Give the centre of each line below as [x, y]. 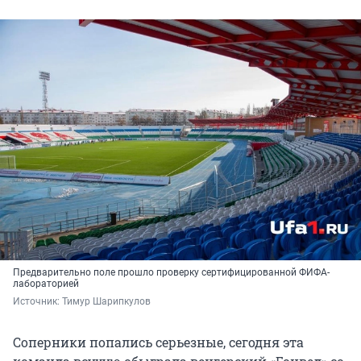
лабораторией [47, 284]
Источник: [37, 302]
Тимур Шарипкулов [106, 302]
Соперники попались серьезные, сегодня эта [158, 342]
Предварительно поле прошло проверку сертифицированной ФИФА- [171, 273]
